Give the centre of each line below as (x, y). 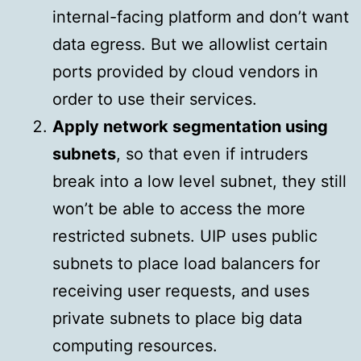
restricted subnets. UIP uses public (185, 237)
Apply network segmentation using (190, 127)
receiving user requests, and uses (181, 291)
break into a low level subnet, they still (199, 182)
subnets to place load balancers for (186, 264)
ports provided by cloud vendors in (185, 72)
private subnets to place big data (177, 319)
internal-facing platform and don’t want (201, 17)
